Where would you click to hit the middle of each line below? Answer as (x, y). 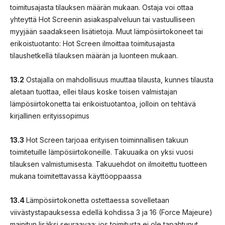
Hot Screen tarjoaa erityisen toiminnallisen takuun (106, 140)
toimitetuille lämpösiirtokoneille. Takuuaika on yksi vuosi (102, 152)
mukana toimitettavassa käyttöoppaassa (76, 176)
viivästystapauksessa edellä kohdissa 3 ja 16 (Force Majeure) (111, 212)
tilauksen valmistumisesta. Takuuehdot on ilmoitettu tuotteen (108, 164)
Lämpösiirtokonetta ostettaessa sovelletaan (98, 200)
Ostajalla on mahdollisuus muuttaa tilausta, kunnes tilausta (119, 79)
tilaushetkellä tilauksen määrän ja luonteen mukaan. (94, 55)
